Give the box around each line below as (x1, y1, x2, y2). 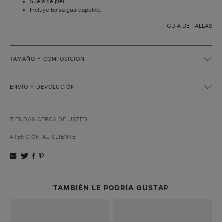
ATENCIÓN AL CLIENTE (10, 134, 76, 140)
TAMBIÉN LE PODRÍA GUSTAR (53, 183, 169, 192)
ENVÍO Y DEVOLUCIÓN (10, 84, 75, 90)
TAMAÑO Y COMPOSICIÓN (10, 56, 85, 62)
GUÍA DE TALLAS (167, 22, 212, 30)
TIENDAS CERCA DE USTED (10, 116, 88, 123)
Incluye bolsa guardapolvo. (30, 6, 101, 14)
